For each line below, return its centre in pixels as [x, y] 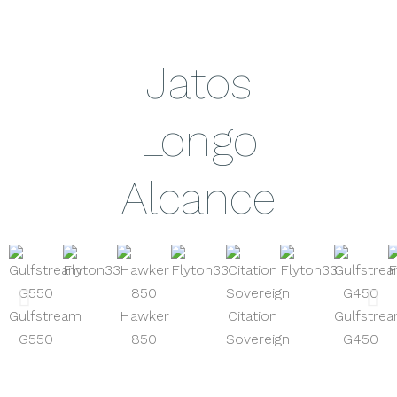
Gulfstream [45, 316]
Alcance [198, 198]
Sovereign [257, 339]
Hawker [144, 316]
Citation [253, 316]
